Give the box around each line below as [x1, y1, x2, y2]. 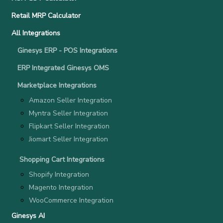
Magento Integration [29, 183, 93, 193]
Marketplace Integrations [17, 81, 97, 91]
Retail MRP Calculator [11, 11, 81, 21]
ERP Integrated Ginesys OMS [17, 63, 109, 73]
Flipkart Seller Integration [29, 121, 110, 131]
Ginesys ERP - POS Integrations [17, 46, 117, 56]
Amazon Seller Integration [29, 96, 112, 106]
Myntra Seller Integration [29, 109, 108, 118]
